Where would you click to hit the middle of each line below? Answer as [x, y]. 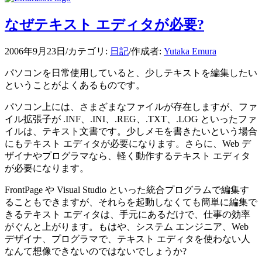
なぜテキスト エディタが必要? [104, 24]
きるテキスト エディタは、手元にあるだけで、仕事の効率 [127, 214]
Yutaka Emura [190, 51]
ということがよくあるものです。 [75, 85]
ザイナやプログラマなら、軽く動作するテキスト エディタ [127, 156]
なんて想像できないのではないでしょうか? [96, 251]
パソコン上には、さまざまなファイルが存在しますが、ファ [131, 106]
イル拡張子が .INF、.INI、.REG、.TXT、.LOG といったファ [131, 119]
